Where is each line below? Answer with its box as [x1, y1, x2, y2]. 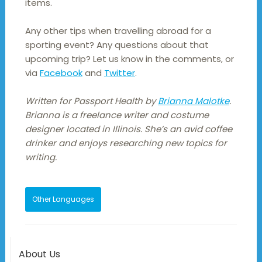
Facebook [39, 67, 82, 80]
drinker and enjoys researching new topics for [25, 137, 227, 150]
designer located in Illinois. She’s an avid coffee [25, 123, 232, 136]
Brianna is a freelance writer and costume [25, 109, 209, 122]
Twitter [104, 67, 135, 80]
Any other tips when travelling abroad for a [25, 25, 211, 37]
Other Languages [32, 194, 94, 205]
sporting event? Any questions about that [25, 39, 209, 51]
